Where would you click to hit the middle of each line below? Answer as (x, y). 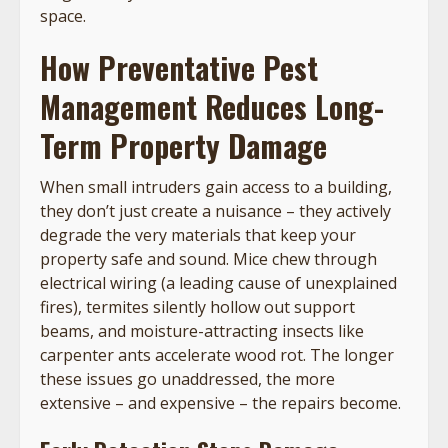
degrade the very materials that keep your (198, 234)
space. (63, 15)
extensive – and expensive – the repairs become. (220, 402)
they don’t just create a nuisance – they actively (215, 210)
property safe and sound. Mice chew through (208, 258)
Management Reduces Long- (212, 106)
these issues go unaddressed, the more (187, 378)
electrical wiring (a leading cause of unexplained (218, 282)
